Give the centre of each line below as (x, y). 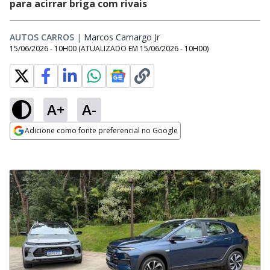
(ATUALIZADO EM (109, 49)
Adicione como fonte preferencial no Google (101, 130)
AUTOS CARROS (42, 37)
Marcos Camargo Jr (122, 37)
